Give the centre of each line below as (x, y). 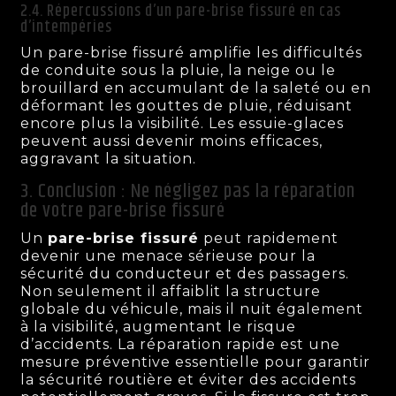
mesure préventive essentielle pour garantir (196, 362)
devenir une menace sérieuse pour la (168, 255)
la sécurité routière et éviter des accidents (189, 379)
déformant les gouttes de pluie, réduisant (187, 105)
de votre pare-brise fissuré (123, 211)
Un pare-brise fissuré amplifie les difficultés (192, 52)
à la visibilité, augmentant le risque (159, 326)
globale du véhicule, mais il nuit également (192, 308)
